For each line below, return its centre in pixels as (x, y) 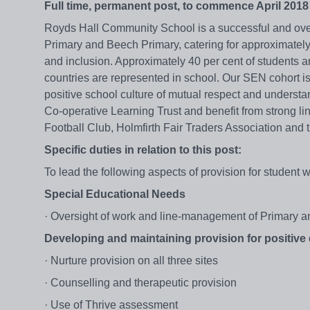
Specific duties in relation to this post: (143, 150)
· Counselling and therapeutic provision (140, 283)
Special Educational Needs (115, 194)
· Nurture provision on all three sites (131, 261)
